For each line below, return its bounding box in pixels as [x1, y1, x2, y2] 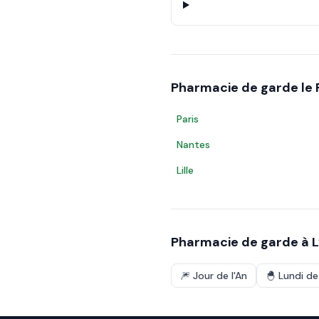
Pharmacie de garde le [171, 79, 315, 96]
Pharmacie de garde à [171, 234, 312, 251]
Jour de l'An [193, 269, 247, 282]
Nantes [177, 138, 210, 151]
